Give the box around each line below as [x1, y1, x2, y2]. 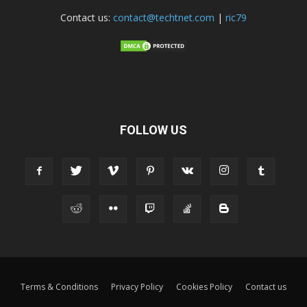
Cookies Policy [176, 280, 232, 293]
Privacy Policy [111, 280, 163, 293]
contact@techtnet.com [113, 10, 214, 24]
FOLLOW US [120, 122, 187, 137]
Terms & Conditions [21, 280, 98, 293]
